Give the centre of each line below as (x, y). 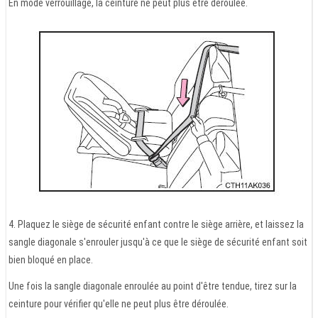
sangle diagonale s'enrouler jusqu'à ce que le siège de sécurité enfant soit (158, 242)
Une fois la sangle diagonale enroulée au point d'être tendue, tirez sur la (153, 286)
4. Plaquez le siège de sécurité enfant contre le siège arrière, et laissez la (156, 224)
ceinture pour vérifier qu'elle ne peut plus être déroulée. (119, 303)
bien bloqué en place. (51, 259)
